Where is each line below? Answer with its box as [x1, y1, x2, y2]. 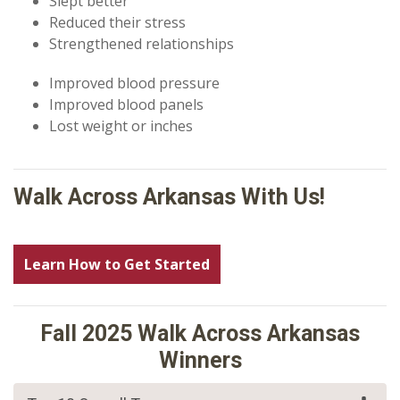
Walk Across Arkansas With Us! [13, 183, 325, 210]
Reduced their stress [49, 12, 186, 32]
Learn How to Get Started [24, 254, 210, 274]
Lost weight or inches [49, 115, 193, 136]
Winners [158, 346, 242, 373]
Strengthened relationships [49, 33, 234, 54]
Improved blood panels [49, 94, 204, 114]
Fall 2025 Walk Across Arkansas [40, 320, 360, 346]
